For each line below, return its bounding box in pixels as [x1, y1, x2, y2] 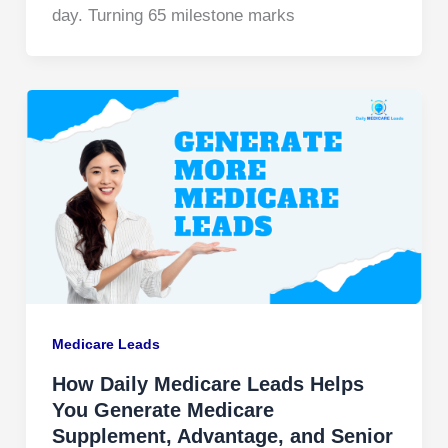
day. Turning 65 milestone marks [51, 6, 295, 26]
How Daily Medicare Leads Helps [51, 373, 364, 396]
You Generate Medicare [51, 399, 274, 422]
